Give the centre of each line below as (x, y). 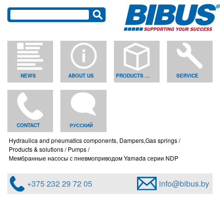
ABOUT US (81, 76)
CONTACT (28, 125)
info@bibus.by (184, 183)
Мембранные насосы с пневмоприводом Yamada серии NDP (94, 158)
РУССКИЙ (81, 125)
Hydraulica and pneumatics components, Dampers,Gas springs (93, 140)
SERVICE (188, 76)
